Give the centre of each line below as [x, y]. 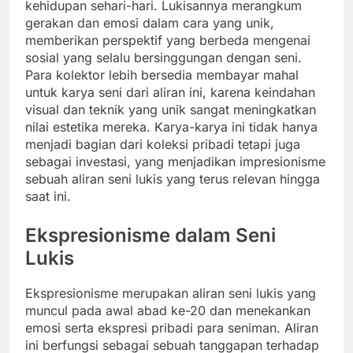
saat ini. [48, 196]
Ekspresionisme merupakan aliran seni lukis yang [171, 294]
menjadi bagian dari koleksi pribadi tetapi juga [163, 144]
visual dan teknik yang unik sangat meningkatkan [171, 109]
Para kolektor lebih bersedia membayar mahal [162, 74]
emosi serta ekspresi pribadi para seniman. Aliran [172, 328]
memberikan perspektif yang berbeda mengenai [168, 40]
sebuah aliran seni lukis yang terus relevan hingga [173, 178]
